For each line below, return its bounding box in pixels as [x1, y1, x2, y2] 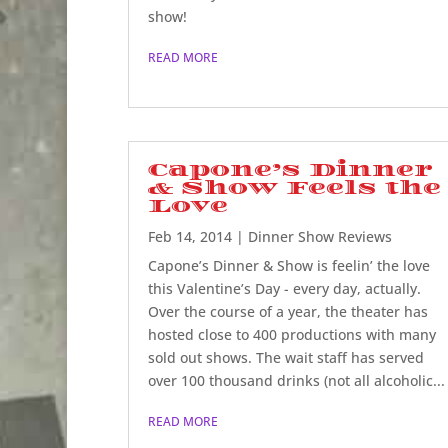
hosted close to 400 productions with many [147, 325, 436, 345]
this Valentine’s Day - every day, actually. [147, 279, 421, 299]
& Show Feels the [147, 177, 441, 200]
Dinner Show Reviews [247, 227, 392, 247]
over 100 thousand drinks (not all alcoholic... [147, 371, 445, 391]
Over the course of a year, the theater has [147, 302, 428, 322]
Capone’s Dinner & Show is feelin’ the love [147, 256, 430, 276]
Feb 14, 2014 [147, 227, 232, 247]
